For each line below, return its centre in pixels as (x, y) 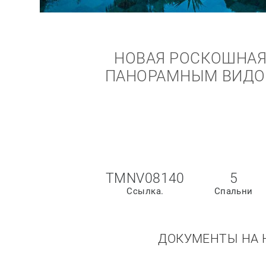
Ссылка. (145, 191)
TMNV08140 (145, 178)
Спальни (233, 191)
